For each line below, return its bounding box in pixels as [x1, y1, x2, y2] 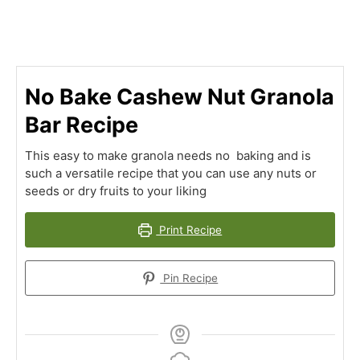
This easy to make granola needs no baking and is [25, 148, 311, 163]
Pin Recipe [160, 272, 219, 284]
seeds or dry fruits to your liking [25, 183, 207, 198]
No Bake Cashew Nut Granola [25, 84, 334, 110]
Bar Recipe [25, 112, 138, 138]
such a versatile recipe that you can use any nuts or [25, 166, 317, 181]
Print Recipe [156, 223, 223, 236]
